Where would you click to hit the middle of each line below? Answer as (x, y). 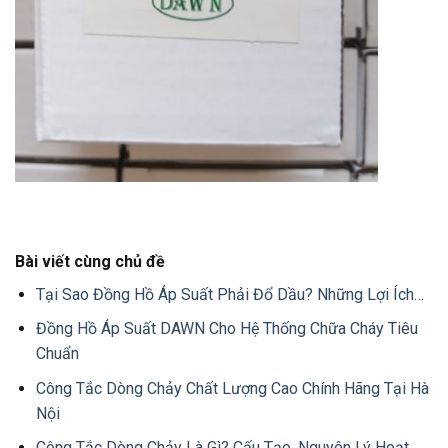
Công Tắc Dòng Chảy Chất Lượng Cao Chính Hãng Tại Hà (232, 388)
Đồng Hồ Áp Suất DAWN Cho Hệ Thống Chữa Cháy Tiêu (226, 329)
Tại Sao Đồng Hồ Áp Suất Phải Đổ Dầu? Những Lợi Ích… (229, 294)
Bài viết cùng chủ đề (90, 261)
